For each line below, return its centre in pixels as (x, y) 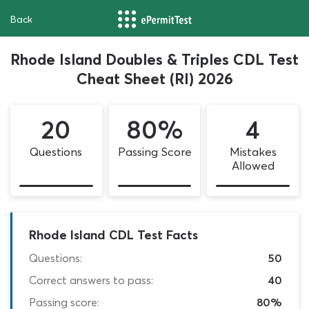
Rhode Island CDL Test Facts (113, 235)
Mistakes (253, 152)
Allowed (253, 166)
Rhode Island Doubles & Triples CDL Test (154, 59)
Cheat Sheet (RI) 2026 (154, 79)
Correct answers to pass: (91, 280)
